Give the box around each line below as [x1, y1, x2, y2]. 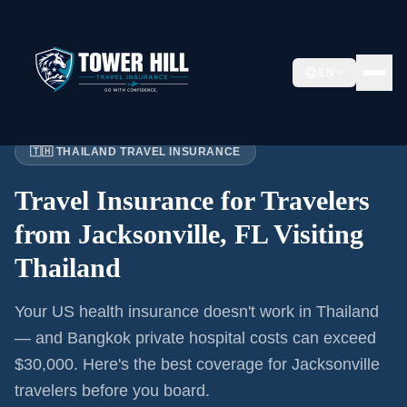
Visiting [267, 219, 363, 249]
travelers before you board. [15, 382, 210, 400]
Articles [48, 103, 84, 115]
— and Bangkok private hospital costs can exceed [15, 329, 376, 347]
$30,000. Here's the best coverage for [15, 355, 292, 373]
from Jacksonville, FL [15, 219, 267, 249]
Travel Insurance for [15, 185, 261, 215]
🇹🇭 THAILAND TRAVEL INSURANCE [30, 145, 241, 158]
